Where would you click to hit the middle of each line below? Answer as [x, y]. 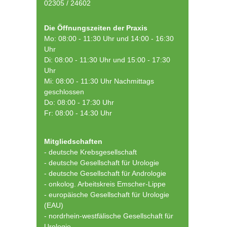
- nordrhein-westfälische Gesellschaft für [109, 216]
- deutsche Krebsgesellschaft [90, 152]
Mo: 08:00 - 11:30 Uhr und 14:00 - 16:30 [109, 39]
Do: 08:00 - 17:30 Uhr [79, 102]
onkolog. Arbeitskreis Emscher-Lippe [107, 184]
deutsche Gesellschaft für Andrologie [107, 173]
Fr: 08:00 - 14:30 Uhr [78, 113]
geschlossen [64, 92]
